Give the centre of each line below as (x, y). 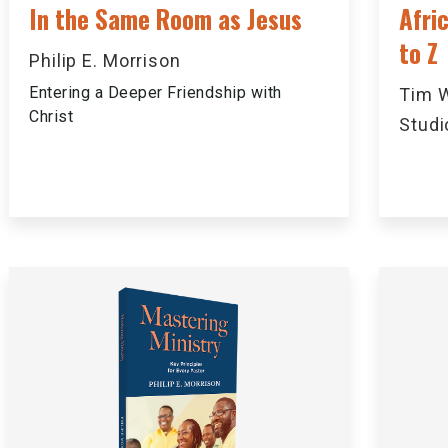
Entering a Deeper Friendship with (155, 92)
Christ (51, 116)
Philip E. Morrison (105, 60)
